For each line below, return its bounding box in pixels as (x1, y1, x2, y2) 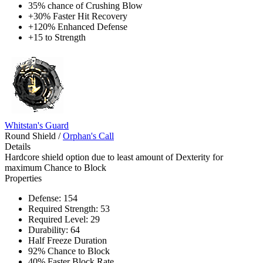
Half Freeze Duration (28, 235, 107, 245)
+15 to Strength (28, 32, 86, 42)
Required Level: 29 (28, 214, 100, 224)
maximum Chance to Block (5, 162, 106, 173)
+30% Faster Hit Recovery (28, 11, 127, 21)
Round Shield (5, 130, 56, 141)
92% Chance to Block (28, 245, 110, 256)
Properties (5, 173, 42, 183)
